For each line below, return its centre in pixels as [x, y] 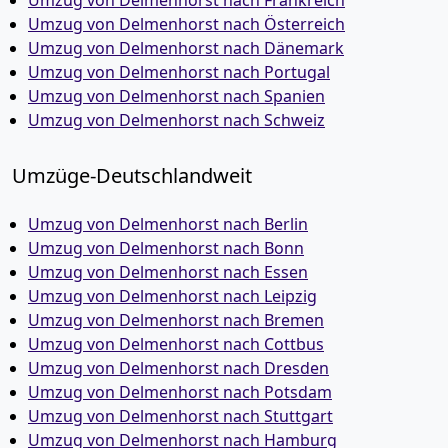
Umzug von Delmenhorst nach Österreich [186, 24]
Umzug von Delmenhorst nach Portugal [179, 72]
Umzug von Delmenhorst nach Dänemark [186, 48]
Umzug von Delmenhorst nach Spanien [176, 96]
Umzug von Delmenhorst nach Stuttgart [180, 416]
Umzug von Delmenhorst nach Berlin [168, 224]
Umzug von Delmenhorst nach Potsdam [180, 392]
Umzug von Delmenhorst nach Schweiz [176, 120]
